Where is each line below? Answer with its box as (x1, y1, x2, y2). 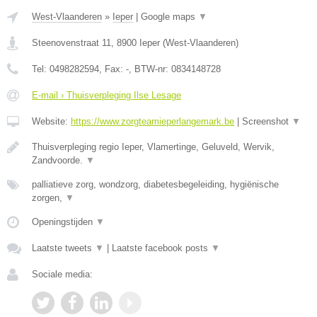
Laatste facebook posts (112, 243, 211, 254)
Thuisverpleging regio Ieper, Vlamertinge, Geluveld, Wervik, (32, 142, 275, 153)
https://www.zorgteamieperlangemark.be (71, 116, 234, 127)
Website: (32, 116, 71, 127)
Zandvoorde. (32, 155, 86, 166)
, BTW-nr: (129, 64, 171, 75)
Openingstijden (32, 217, 96, 228)
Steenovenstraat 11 (32, 38, 111, 49)
